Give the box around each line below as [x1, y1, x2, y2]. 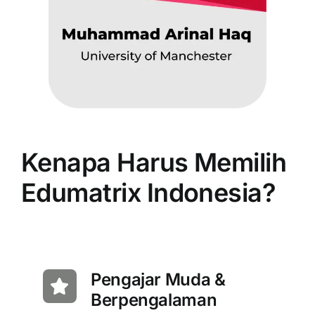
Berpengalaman [90, 290, 217, 311]
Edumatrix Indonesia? [20, 177, 276, 209]
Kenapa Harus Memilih [20, 147, 287, 179]
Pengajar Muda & [90, 269, 226, 290]
